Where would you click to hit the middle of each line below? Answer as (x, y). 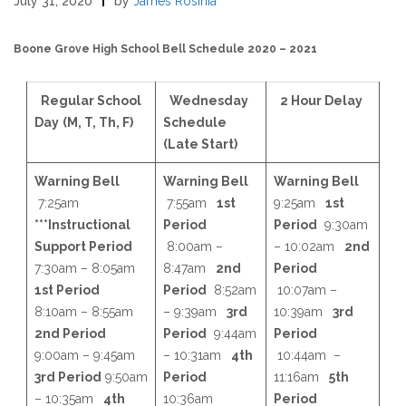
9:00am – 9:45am (87, 355)
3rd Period (68, 377)
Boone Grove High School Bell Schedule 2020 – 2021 (165, 48)
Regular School (91, 100)
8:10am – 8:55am (86, 311)
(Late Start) (200, 144)
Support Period (85, 246)
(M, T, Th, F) (98, 122)
